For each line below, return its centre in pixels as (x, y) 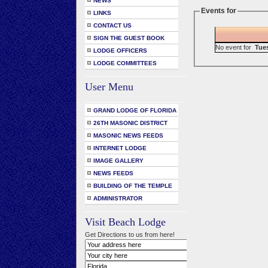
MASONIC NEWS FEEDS (128, 135)
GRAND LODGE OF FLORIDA (135, 110)
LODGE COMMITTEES (125, 63)
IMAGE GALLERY (118, 161)
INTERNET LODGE (120, 148)
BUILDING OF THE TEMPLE (133, 186)
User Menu (109, 87)
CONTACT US (112, 25)
